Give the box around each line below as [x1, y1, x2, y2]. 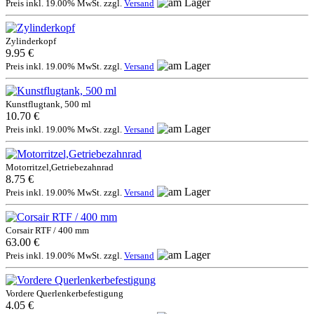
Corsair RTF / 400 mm [6, 224, 89, 235]
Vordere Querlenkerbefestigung [6, 287, 123, 299]
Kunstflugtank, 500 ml [6, 98, 91, 109]
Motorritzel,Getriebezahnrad [6, 161, 114, 172]
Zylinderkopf [6, 35, 56, 46]
